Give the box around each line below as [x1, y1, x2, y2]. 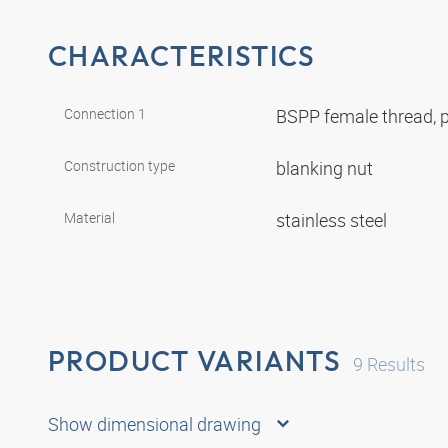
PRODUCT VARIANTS [48, 342, 342, 378]
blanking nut [276, 155, 377, 180]
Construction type [64, 155, 175, 175]
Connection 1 [64, 103, 146, 123]
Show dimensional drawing [48, 412, 261, 437]
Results [363, 351, 426, 376]
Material [64, 207, 115, 227]
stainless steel [276, 207, 391, 232]
